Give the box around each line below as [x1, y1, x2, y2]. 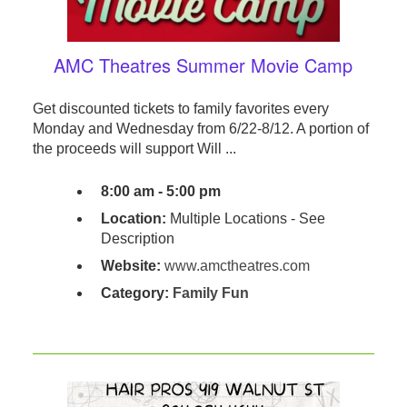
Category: [100, 285, 173, 302]
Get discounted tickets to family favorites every [32, 101, 329, 117]
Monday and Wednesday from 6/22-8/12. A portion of [32, 121, 369, 137]
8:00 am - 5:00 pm [100, 184, 221, 200]
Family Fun [172, 285, 249, 302]
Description [100, 231, 174, 247]
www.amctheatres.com [164, 258, 310, 274]
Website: [100, 258, 161, 274]
